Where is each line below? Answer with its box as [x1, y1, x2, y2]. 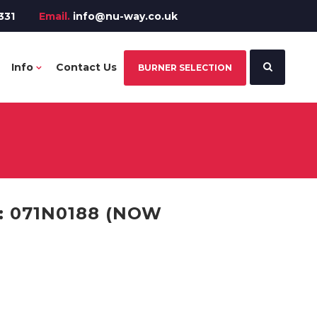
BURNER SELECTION [138, 62, 232, 73]
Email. [36, 10, 73, 23]
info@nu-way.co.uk [73, 10, 178, 23]
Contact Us [56, 61, 117, 74]
